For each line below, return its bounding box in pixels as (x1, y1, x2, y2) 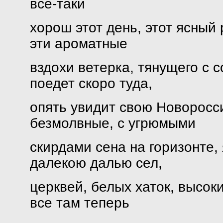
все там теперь (29, 195, 129, 211)
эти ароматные (29, 36, 127, 51)
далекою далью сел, (29, 155, 162, 171)
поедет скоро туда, (29, 76, 152, 91)
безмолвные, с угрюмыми (29, 115, 196, 131)
